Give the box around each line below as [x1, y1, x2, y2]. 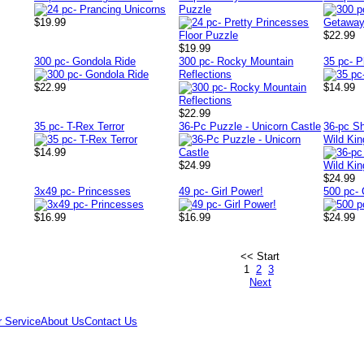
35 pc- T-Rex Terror [34, 120, 124, 132]
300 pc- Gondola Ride [34, 55, 136, 67]
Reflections [179, 68, 232, 80]
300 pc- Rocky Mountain [179, 55, 294, 67]
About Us [41, 315, 85, 327]
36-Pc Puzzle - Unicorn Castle [179, 120, 322, 132]
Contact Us [84, 315, 138, 327]
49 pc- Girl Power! [179, 185, 264, 197]
